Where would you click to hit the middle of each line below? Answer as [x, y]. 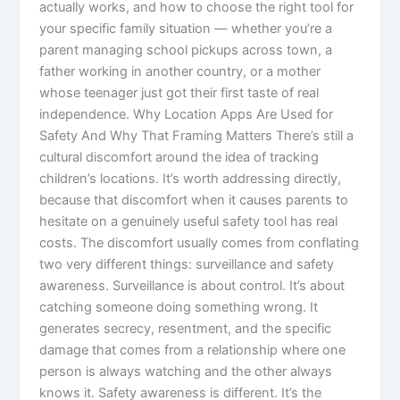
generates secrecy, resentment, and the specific [186, 329]
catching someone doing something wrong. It [179, 308]
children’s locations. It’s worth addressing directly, [191, 179]
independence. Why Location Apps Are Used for [187, 115]
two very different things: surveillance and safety [187, 265]
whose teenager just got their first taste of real [179, 93]
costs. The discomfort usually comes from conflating [200, 243]
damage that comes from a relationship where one [193, 350]
